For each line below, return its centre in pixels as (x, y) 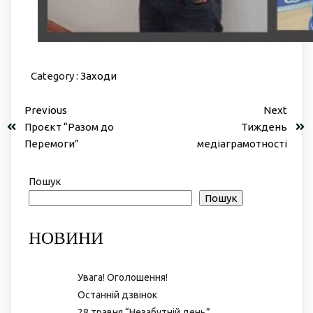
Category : (54, 75)
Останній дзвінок (117, 294)
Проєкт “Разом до (69, 126)
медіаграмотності (242, 143)
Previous (46, 110)
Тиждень (264, 126)
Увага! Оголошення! (123, 277)
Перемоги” (52, 143)
